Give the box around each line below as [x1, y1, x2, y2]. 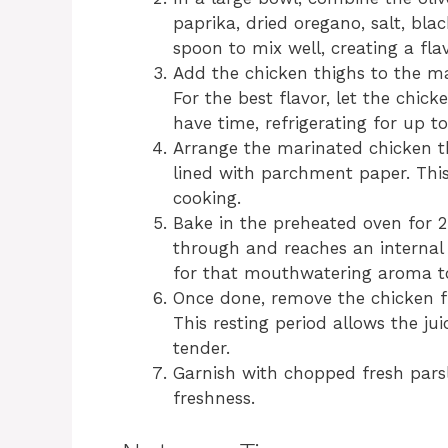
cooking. [173, 188, 241, 209]
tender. [173, 338, 230, 359]
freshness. [173, 388, 255, 409]
